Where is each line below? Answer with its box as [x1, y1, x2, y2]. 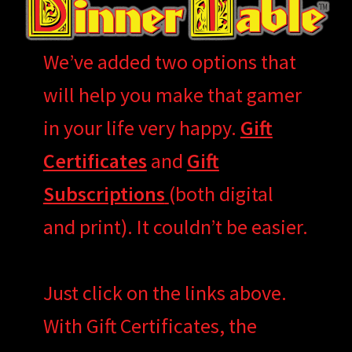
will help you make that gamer [42, 82, 302, 108]
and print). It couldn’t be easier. [42, 214, 308, 240]
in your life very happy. [42, 115, 240, 141]
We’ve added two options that [42, 49, 296, 75]
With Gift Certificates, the [42, 313, 257, 339]
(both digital [168, 181, 273, 207]
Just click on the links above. [42, 280, 287, 306]
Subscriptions [42, 181, 165, 207]
